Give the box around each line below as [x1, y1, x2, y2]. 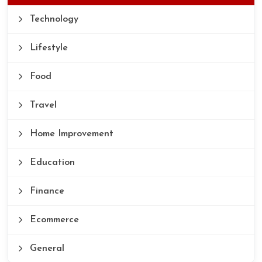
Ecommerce [27, 215, 79, 225]
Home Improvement [27, 129, 113, 139]
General [27, 244, 64, 254]
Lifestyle [27, 43, 68, 53]
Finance [27, 187, 64, 196]
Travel [27, 101, 57, 111]
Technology [27, 15, 78, 25]
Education [27, 158, 75, 168]
